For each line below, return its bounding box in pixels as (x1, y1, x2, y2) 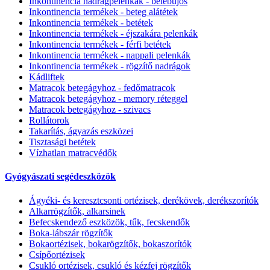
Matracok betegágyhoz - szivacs (29, 104, 151, 115)
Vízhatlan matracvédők (29, 148, 117, 159)
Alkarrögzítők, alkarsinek (29, 206, 125, 216)
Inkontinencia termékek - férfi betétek (29, 39, 171, 50)
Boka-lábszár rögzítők (29, 227, 113, 238)
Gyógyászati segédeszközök (5, 171, 116, 182)
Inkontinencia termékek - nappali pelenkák (29, 50, 190, 61)
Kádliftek (29, 72, 64, 83)
